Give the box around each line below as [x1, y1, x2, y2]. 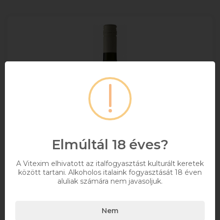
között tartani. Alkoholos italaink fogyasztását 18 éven [18, 167, 202, 177]
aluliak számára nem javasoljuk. [57, 176, 163, 186]
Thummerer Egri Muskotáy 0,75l [45, 190, 175, 200]
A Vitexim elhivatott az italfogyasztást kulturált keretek [16, 159, 204, 168]
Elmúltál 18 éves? [52, 136, 168, 153]
